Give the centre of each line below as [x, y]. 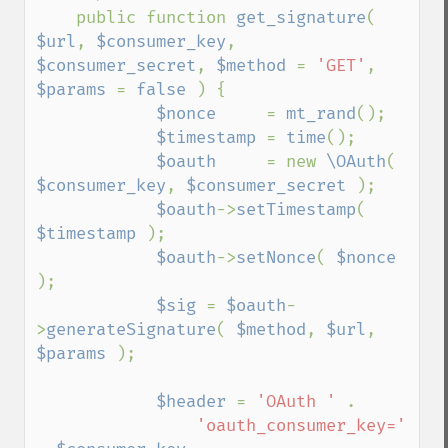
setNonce [276, 257]
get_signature [301, 17]
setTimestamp [296, 209]
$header [196, 401]
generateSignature [131, 329]
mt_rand [321, 113]
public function [156, 17]
